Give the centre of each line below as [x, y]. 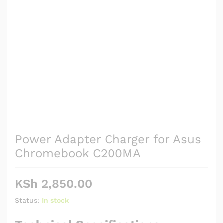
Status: [27, 200]
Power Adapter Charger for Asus [108, 139]
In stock [55, 200]
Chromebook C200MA [78, 153]
